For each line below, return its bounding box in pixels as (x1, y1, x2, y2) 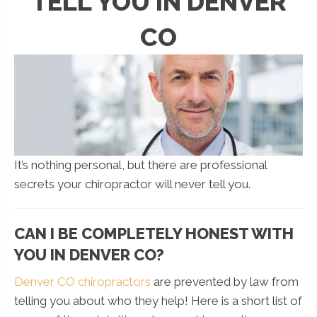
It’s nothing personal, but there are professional (14, 157, 267, 172)
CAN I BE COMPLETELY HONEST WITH (14, 224, 294, 243)
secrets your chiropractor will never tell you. (14, 176, 250, 191)
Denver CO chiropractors (14, 274, 151, 289)
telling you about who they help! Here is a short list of (14, 293, 302, 308)
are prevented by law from (151, 274, 299, 289)
